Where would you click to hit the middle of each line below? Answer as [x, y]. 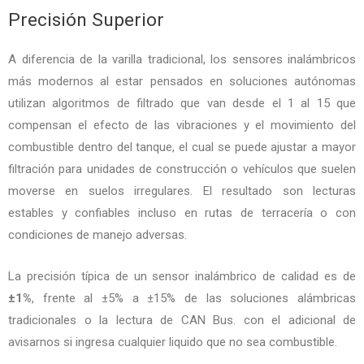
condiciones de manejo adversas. [97, 235]
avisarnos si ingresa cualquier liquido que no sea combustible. [174, 342]
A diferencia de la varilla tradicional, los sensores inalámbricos [182, 60]
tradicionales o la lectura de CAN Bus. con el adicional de [182, 321]
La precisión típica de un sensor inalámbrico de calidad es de [182, 277]
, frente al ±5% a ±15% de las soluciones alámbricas [194, 299]
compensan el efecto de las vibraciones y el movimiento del [182, 126]
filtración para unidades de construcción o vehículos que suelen [182, 169]
